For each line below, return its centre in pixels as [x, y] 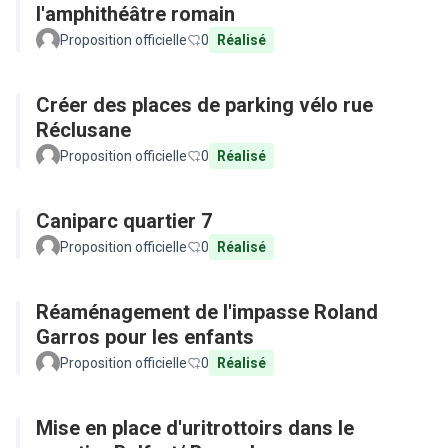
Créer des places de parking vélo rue [204, 105]
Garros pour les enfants [145, 337]
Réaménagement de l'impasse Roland [207, 312]
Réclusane [83, 130]
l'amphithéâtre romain [135, 14]
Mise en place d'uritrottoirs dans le [195, 428]
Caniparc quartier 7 [124, 221]
